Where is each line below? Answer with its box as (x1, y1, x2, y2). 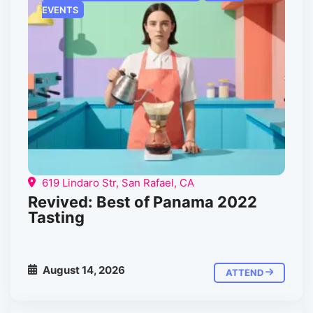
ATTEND (226, 267, 265, 279)
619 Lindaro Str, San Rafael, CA (39, 175, 194, 189)
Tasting (28, 208, 85, 226)
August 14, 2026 (41, 263, 125, 277)
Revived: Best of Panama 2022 (28, 192, 257, 211)
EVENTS (42, 3, 78, 15)
